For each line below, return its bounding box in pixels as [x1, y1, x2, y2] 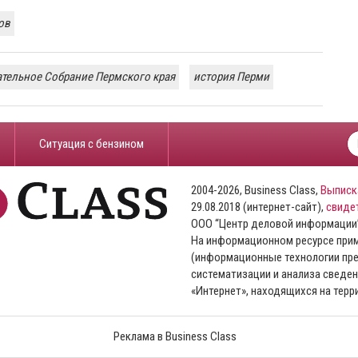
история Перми [193, 69, 269, 84]
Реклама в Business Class [113, 328, 237, 344]
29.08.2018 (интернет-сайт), [191, 199, 326, 214]
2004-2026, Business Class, [191, 182, 320, 197]
